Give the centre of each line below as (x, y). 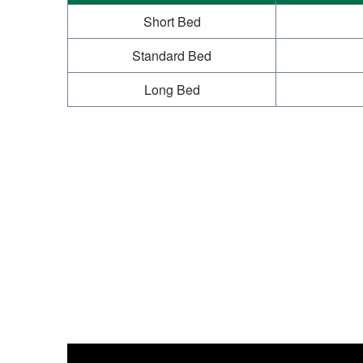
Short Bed (172, 22)
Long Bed (172, 90)
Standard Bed (172, 56)
